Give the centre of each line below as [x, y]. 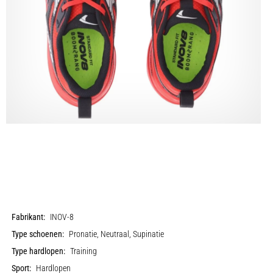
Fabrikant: [29, 217]
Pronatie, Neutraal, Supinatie [117, 234]
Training [84, 251]
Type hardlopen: [39, 251]
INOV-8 [62, 217]
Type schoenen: [38, 234]
